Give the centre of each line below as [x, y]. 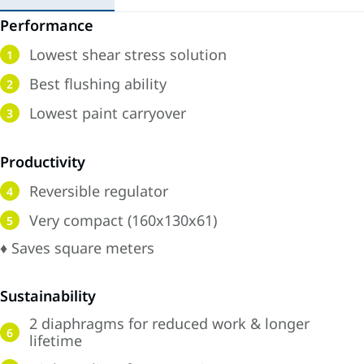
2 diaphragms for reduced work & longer [169, 323]
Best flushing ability [98, 83]
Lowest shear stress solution [128, 54]
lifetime [56, 340]
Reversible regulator [99, 191]
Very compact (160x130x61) [123, 220]
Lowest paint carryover [108, 113]
